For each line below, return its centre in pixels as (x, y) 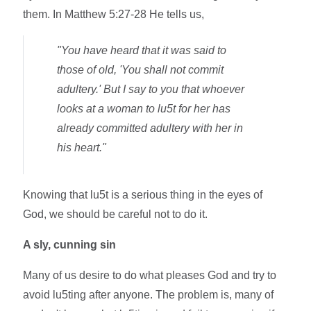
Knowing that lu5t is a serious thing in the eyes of (143, 194)
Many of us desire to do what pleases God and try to (150, 275)
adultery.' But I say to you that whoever (151, 89)
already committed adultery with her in (150, 128)
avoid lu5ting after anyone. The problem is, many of (149, 294)
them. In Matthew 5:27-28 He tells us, (114, 14)
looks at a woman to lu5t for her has (144, 108)
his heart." (82, 147)
